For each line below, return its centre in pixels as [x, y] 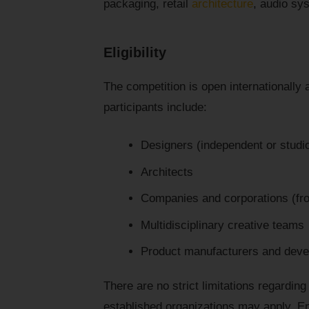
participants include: [155, 108]
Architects [167, 172]
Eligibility [135, 53]
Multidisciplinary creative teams [222, 225]
